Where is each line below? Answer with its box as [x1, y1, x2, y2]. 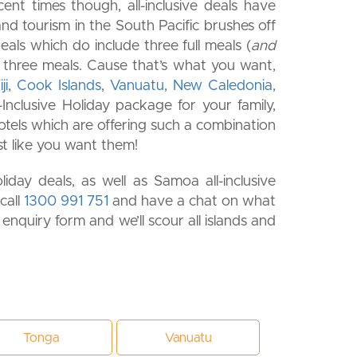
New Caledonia [173, 79, 273, 94]
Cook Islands [17, 79, 101, 94]
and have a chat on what [108, 194, 276, 210]
